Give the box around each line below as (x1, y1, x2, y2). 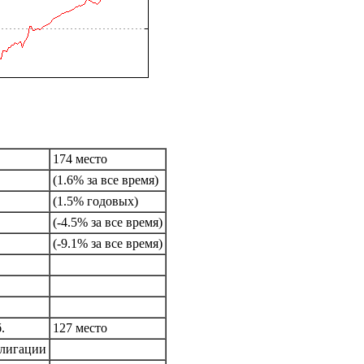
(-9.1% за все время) (53, 236, 162, 251)
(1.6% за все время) (53, 173, 158, 188)
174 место (53, 152, 107, 167)
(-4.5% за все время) (53, 215, 162, 230)
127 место (53, 321, 107, 336)
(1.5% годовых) (53, 194, 138, 209)
